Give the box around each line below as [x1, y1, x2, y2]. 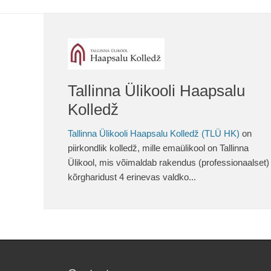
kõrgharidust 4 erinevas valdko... [68, 172, 196, 182]
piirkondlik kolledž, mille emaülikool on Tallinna [68, 143, 249, 153]
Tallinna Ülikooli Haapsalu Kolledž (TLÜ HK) [68, 128, 240, 139]
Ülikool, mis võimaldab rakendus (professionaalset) [68, 157, 269, 168]
